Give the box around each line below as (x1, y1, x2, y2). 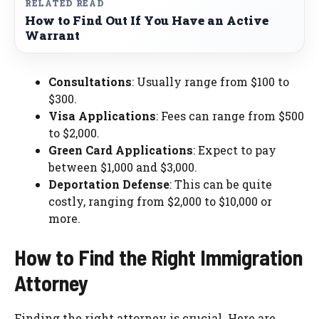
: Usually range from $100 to (132, 74, 289, 90)
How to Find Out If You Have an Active (25, 12, 268, 29)
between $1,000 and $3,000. (48, 159, 197, 175)
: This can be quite (169, 177, 272, 192)
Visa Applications (48, 108, 156, 124)
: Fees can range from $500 (156, 108, 304, 124)
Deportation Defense (48, 177, 169, 192)
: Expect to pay (193, 142, 276, 158)
